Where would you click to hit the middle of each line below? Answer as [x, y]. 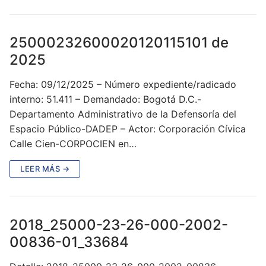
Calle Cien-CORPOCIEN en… [73, 143]
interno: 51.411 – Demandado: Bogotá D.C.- [105, 99]
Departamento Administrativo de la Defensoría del [123, 114]
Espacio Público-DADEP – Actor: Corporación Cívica [128, 129]
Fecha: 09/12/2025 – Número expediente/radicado [123, 84]
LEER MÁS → [45, 168]
